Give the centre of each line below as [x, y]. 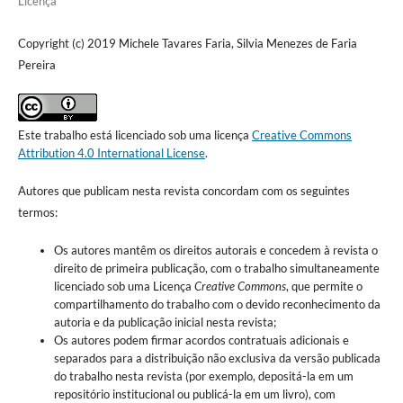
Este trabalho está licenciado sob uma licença [134, 134]
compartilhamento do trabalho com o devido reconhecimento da [217, 304]
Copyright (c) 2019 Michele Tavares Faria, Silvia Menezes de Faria [187, 43]
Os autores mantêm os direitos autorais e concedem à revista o [215, 250]
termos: [37, 212]
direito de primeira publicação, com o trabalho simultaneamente [216, 268]
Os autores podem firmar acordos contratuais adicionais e [201, 340]
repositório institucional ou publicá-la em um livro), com [194, 394]
